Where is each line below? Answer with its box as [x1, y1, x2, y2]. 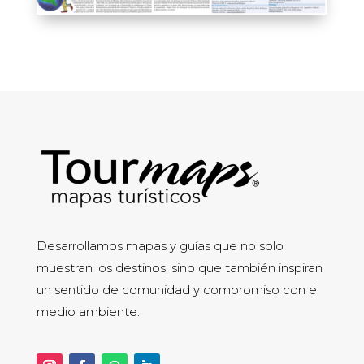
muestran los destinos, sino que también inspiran [36, 259, 323, 275]
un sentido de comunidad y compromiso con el [36, 281, 319, 297]
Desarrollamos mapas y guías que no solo [36, 237, 284, 253]
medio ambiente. [36, 303, 140, 319]
